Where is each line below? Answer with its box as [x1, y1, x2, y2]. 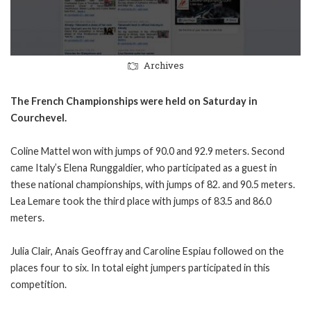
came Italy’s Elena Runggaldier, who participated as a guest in [10, 161, 277, 174]
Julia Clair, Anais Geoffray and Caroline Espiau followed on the [10, 244, 284, 257]
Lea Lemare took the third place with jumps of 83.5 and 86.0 [10, 194, 271, 207]
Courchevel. [10, 111, 67, 124]
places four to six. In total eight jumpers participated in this [10, 261, 270, 274]
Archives [144, 58, 184, 72]
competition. [10, 278, 67, 290]
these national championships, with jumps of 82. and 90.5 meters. [10, 178, 295, 190]
